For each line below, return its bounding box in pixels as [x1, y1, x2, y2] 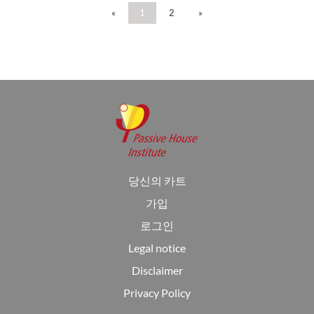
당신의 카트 [128, 174, 186, 187]
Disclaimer [131, 264, 183, 277]
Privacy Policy [123, 286, 191, 299]
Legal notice [128, 241, 186, 254]
